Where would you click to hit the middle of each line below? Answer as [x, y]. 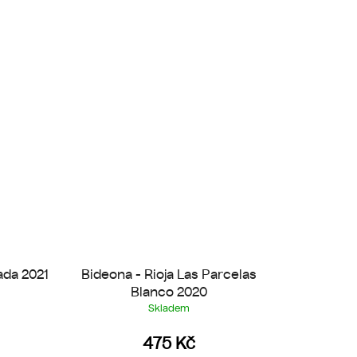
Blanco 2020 [169, 291]
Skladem [169, 308]
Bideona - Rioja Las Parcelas [169, 274]
